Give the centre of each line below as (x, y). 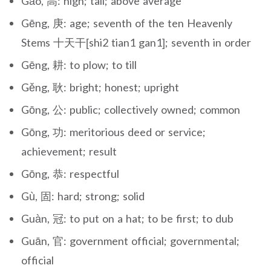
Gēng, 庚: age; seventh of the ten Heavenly (127, 23)
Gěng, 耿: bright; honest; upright (100, 87)
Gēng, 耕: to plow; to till (79, 64)
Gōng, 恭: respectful (70, 173)
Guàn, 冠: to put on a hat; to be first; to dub (127, 218)
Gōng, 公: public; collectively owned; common (131, 109)
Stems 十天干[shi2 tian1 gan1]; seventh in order (136, 42)
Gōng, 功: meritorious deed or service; (113, 132)
